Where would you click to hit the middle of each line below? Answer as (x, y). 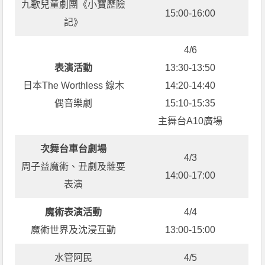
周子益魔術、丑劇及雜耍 (74, 166)
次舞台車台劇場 (74, 148)
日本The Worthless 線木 (73, 85)
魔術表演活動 (74, 212)
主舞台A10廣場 (190, 121)
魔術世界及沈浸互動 (74, 230)
